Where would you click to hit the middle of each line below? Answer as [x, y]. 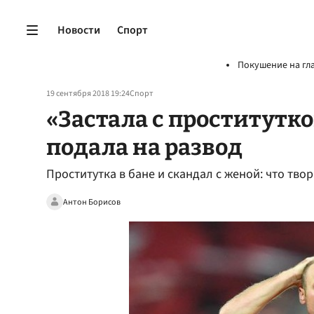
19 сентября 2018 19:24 [88, 94]
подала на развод [144, 147]
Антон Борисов [92, 202]
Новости [79, 30]
